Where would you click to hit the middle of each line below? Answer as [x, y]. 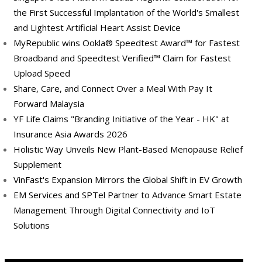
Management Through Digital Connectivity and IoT [114, 210]
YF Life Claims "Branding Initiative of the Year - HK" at [121, 119]
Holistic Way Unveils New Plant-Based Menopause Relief [128, 149]
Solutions [32, 225]
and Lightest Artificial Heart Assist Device [97, 28]
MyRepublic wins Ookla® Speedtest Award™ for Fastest [127, 43]
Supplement [37, 165]
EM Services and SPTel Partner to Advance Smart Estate [127, 195]
